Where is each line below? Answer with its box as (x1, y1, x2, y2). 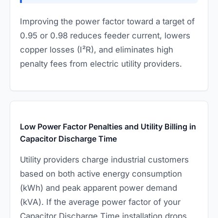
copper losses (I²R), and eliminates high (20, 44, 173, 54)
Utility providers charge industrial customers (20, 154, 189, 164)
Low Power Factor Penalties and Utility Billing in (20, 121, 196, 131)
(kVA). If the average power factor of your (20, 197, 181, 207)
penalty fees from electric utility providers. (20, 58, 182, 69)
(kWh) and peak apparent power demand (20, 182, 177, 193)
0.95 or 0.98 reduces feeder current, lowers (20, 30, 190, 40)
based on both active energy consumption (20, 168, 182, 179)
